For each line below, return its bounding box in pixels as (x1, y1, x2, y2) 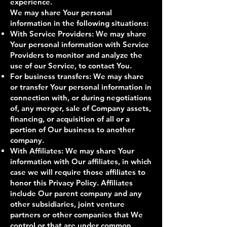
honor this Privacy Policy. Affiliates (10, 178, 133, 187)
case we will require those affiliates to (10, 167, 145, 177)
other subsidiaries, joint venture (10, 199, 125, 209)
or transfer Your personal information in (10, 82, 152, 92)
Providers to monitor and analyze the (10, 50, 142, 60)
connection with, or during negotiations (10, 93, 152, 102)
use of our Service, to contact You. (10, 61, 132, 70)
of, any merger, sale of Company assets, (10, 103, 151, 113)
